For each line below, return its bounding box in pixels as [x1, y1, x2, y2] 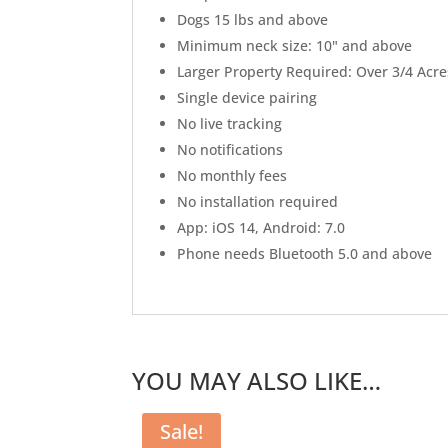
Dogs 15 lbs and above [177, 10, 328, 30]
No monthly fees [177, 166, 287, 186]
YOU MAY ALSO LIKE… [132, 363, 381, 397]
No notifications [177, 140, 283, 160]
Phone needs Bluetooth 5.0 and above [177, 244, 432, 264]
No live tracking [177, 114, 282, 134]
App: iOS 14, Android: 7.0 [177, 218, 345, 238]
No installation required [177, 192, 338, 212]
